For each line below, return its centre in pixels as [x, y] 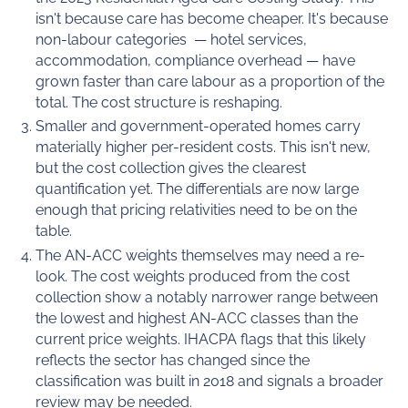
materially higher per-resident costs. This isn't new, [204, 148]
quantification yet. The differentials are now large [198, 189]
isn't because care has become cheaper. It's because [212, 18]
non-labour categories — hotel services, [172, 39]
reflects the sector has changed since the [173, 361]
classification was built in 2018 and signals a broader [210, 382]
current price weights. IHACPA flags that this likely [201, 340]
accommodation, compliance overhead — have [196, 60]
